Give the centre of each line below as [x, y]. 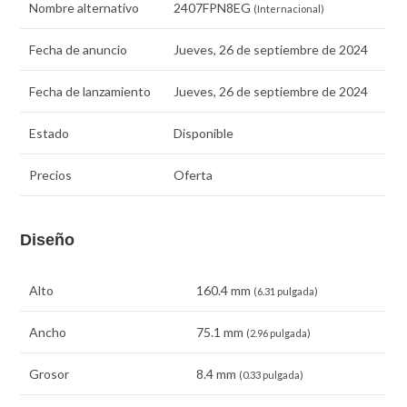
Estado [50, 133]
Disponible [204, 133]
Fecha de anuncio [79, 49]
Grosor [50, 374]
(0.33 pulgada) [272, 375]
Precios [51, 174]
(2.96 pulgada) [279, 333]
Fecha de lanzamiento [90, 91]
